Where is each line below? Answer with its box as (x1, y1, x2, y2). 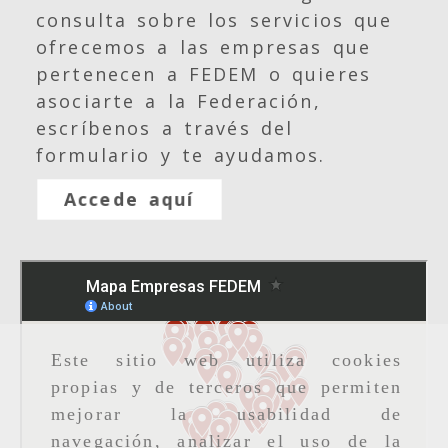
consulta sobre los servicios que (36, 7, 393, 32)
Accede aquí (63, 186, 196, 211)
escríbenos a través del (36, 115, 294, 140)
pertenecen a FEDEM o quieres (36, 61, 372, 86)
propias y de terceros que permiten (51, 377, 402, 398)
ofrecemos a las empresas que (36, 34, 372, 59)
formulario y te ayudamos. (36, 142, 326, 167)
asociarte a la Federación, (36, 88, 321, 113)
